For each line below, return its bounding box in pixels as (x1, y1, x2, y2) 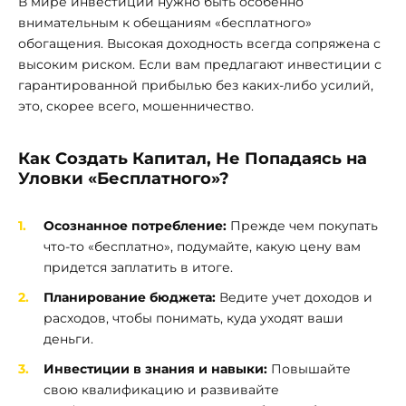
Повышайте (267, 360, 351, 377)
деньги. (43, 331, 93, 348)
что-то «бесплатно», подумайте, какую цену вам (43, 238, 361, 256)
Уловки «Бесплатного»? (18, 168, 229, 188)
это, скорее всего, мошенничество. (18, 97, 254, 114)
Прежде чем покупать (227, 217, 378, 235)
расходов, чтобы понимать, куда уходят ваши (43, 310, 343, 327)
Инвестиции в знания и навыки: (43, 360, 267, 377)
